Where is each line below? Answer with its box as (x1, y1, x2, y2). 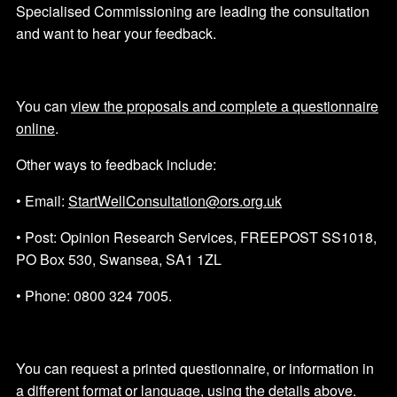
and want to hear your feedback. (16, 23, 216, 44)
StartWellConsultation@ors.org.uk (68, 191, 282, 212)
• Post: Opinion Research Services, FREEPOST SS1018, (16, 227, 377, 248)
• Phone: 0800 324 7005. (16, 285, 172, 307)
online (16, 118, 55, 139)
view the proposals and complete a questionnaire (71, 96, 378, 117)
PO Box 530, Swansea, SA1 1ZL (16, 249, 222, 270)
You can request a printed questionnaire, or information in (16, 358, 374, 379)
